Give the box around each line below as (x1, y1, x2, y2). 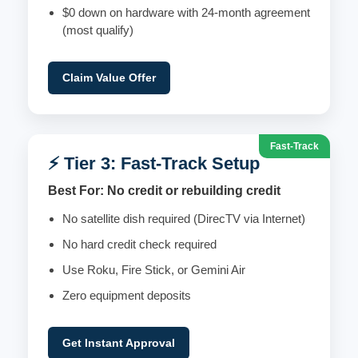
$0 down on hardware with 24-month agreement (62, 6, 310, 19)
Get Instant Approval (62, 336, 175, 349)
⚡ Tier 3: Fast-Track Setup (48, 153, 260, 173)
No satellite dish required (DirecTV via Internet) (62, 212, 305, 225)
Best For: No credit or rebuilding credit (48, 184, 280, 197)
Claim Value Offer (62, 71, 156, 84)
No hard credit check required (62, 237, 217, 251)
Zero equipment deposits (62, 288, 191, 302)
